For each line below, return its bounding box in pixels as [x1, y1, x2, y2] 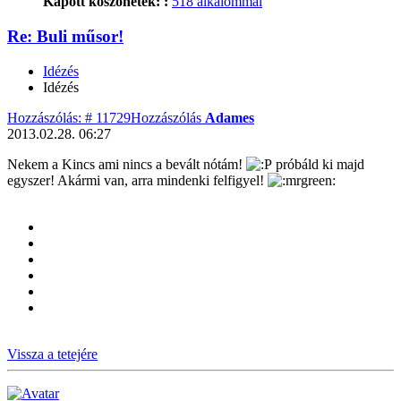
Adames [205, 109, 254, 125]
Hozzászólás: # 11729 [7, 109, 131, 125]
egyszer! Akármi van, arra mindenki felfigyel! [7, 172, 268, 188]
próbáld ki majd [272, 156, 364, 172]
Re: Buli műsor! [7, 26, 124, 46]
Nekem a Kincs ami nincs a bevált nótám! [7, 156, 246, 172]
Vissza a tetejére [7, 346, 98, 362]
